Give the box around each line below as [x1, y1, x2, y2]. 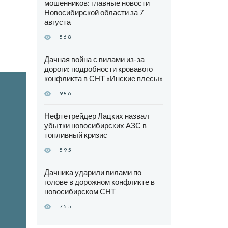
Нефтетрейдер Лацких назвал [44, 111, 149, 121]
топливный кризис [44, 130, 107, 140]
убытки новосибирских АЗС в [44, 121, 147, 130]
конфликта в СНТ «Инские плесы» [44, 74, 163, 83]
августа [44, 17, 71, 27]
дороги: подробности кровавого [44, 64, 153, 74]
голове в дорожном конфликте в [44, 177, 155, 187]
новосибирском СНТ [44, 187, 116, 196]
